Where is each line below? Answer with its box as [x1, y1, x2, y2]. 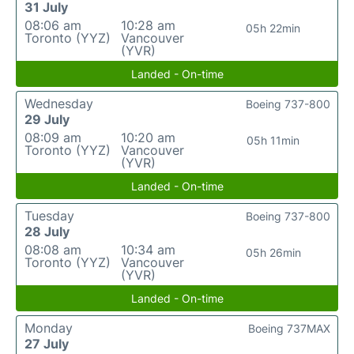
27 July [24, 336, 69, 352]
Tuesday [24, 208, 74, 224]
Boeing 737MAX [248, 322, 330, 336]
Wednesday [24, 96, 93, 112]
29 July [24, 111, 70, 128]
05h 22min [246, 21, 301, 36]
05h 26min [245, 246, 301, 260]
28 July [24, 224, 70, 240]
